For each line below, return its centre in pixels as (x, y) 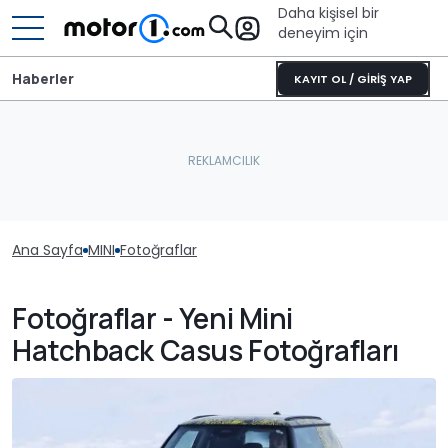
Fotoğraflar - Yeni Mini (152, 318)
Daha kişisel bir (328, 13)
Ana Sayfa (47, 250)
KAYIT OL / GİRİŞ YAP (353, 79)
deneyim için (323, 33)
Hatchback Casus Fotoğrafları (205, 350)
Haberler (43, 78)
